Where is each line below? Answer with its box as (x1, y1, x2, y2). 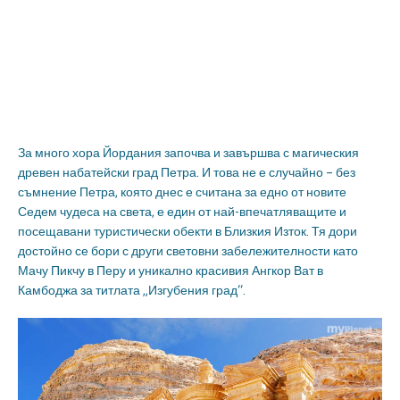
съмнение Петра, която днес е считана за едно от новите (18, 185, 346, 200)
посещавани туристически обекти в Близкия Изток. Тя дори (18, 224, 357, 239)
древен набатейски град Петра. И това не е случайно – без (18, 165, 355, 180)
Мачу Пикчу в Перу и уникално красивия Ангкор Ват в (18, 263, 323, 279)
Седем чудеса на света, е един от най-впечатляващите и (18, 204, 346, 220)
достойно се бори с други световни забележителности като (18, 244, 358, 259)
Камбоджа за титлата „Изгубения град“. (18, 283, 246, 298)
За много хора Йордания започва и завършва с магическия (18, 146, 359, 161)
